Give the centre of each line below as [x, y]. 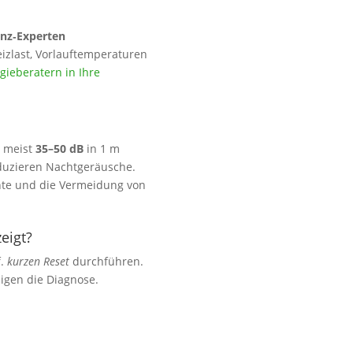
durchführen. [106, 262]
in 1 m [102, 149]
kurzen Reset [38, 262]
